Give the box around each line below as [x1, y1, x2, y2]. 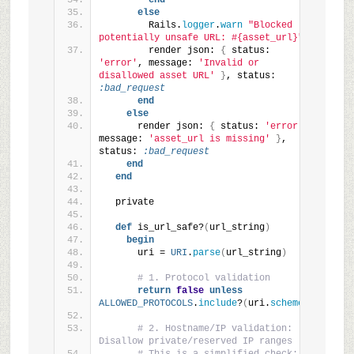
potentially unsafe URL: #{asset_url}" [98, 32, 303, 43]
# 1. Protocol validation [137, 273, 270, 284]
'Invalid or [198, 58, 259, 69]
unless [209, 285, 243, 296]
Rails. [104, 20, 182, 31]
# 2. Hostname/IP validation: [137, 323, 292, 334]
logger [181, 20, 215, 31]
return [137, 285, 171, 296]
